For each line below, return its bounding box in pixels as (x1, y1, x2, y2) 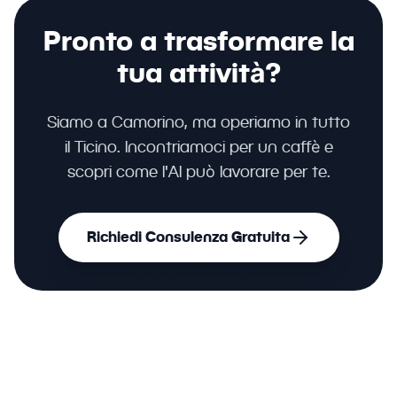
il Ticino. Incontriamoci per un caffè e (64, 137, 333, 156)
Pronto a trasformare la (43, 25, 354, 57)
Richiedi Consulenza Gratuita (86, 229, 290, 245)
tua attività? (116, 57, 281, 89)
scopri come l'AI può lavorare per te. (66, 162, 331, 181)
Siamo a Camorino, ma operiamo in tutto (47, 113, 350, 131)
